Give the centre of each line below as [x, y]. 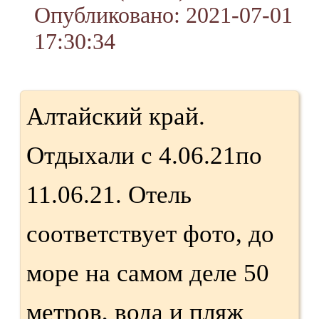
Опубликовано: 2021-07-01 [163, 15]
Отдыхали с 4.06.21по [144, 155]
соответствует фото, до [150, 234]
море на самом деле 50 [148, 273]
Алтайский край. [116, 116]
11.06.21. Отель [109, 194]
